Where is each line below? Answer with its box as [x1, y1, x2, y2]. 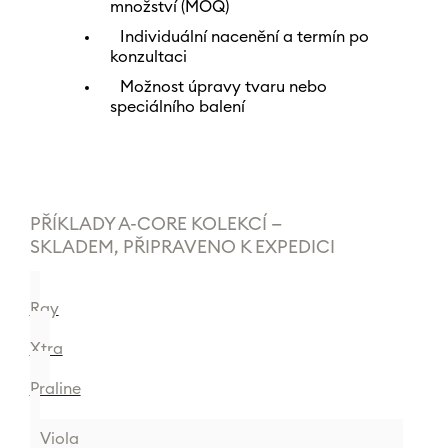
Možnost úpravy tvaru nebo [119, 79, 327, 95]
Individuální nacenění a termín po [119, 29, 369, 45]
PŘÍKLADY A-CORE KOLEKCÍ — [29, 215, 282, 233]
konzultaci [109, 49, 187, 65]
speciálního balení [109, 99, 245, 115]
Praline [29, 381, 81, 397]
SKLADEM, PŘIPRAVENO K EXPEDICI [29, 238, 335, 256]
